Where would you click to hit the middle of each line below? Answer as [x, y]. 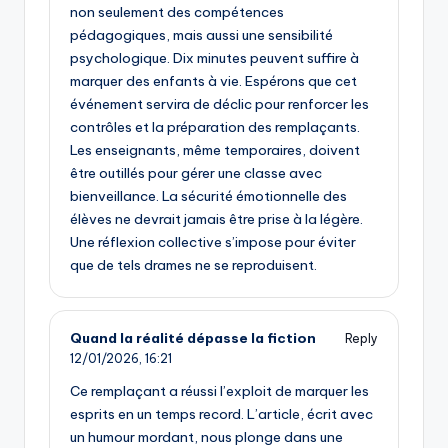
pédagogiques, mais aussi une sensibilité [201, 35]
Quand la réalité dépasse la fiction [193, 338]
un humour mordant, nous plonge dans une [206, 436]
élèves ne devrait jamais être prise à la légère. [216, 219]
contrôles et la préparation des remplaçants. [215, 127]
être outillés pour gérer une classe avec [196, 173]
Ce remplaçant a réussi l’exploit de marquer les [219, 390]
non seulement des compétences [177, 12]
